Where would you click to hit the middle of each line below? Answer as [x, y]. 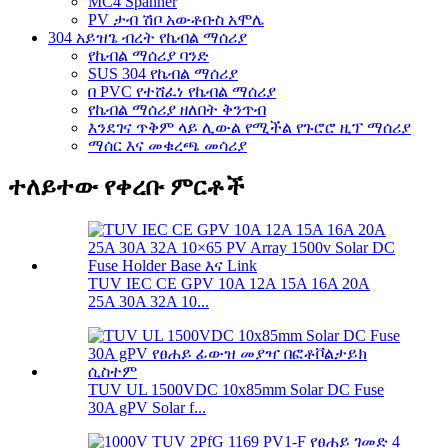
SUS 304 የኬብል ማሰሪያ [163, 73]
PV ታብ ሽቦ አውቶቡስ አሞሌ [176, 19]
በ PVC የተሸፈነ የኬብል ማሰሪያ [182, 91]
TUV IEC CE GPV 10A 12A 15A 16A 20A [229, 284]
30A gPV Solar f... [147, 408]
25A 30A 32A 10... [148, 302]
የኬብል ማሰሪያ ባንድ [148, 55]
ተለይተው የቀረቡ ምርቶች [126, 187]
